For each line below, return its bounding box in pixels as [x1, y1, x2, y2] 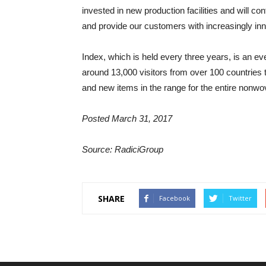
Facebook [159, 194, 190, 202]
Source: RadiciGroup [82, 144, 163, 154]
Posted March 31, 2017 [82, 113, 172, 123]
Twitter [229, 194, 252, 202]
